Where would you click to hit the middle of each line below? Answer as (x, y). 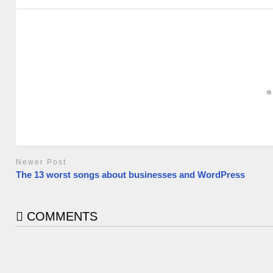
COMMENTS (61, 217)
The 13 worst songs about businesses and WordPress (131, 175)
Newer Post (41, 162)
